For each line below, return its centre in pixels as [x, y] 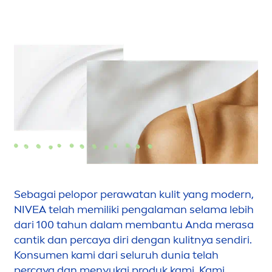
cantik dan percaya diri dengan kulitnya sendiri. [133, 240]
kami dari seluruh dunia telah [144, 255]
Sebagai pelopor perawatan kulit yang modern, [134, 195]
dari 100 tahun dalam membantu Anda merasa [134, 225]
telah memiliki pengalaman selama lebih [150, 210]
